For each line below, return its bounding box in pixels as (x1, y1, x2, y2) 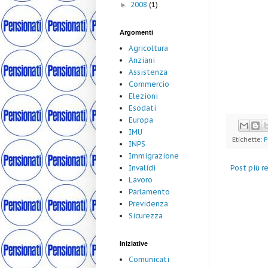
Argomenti (120, 29, 153, 36)
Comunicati (129, 255, 169, 264)
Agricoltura (129, 44, 168, 53)
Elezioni (129, 92, 158, 101)
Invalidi (129, 163, 156, 173)
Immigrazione (129, 151, 179, 161)
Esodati (129, 103, 156, 113)
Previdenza (129, 199, 168, 209)
